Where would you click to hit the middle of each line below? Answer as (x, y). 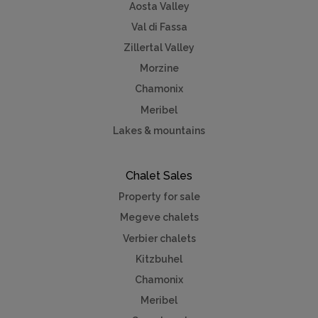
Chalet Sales (159, 176)
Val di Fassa (159, 27)
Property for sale (159, 197)
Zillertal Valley (159, 47)
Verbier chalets (159, 238)
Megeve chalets (159, 218)
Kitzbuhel (159, 259)
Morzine (159, 68)
